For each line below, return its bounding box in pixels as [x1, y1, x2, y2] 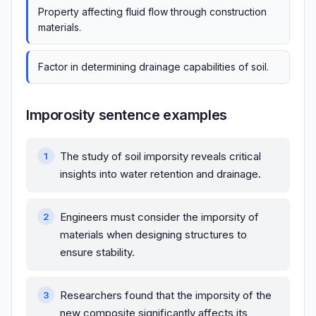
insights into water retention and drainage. [60, 167, 261, 181]
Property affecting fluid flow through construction [38, 6, 267, 18]
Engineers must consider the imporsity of [60, 210, 259, 224]
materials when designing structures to [60, 228, 247, 242]
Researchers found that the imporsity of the [60, 288, 272, 303]
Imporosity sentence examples [26, 107, 227, 124]
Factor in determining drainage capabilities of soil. [38, 61, 269, 73]
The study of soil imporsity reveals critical [60, 150, 261, 164]
